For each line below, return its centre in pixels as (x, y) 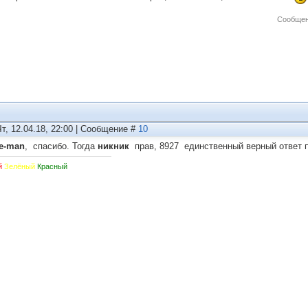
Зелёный (20, 167)
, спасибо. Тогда (61, 146)
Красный (52, 167)
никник (113, 146)
